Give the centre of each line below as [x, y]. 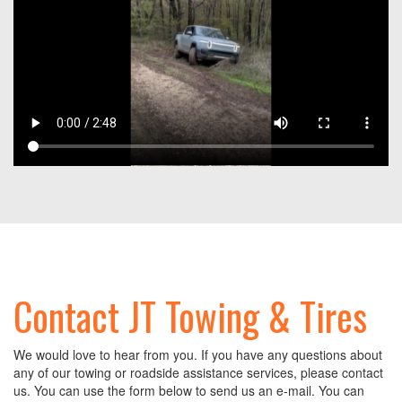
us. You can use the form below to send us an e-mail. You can [189, 391]
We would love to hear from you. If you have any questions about [198, 355]
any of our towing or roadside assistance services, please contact [198, 373]
